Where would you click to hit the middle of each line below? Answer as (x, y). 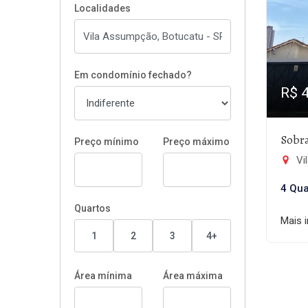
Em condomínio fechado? (133, 75)
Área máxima (193, 276)
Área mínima (103, 276)
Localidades (102, 8)
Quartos (92, 208)
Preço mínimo (107, 142)
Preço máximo (196, 142)
